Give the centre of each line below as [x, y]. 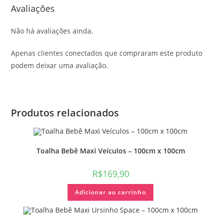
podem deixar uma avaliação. [60, 66]
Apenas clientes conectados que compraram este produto [107, 53]
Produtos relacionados [65, 113]
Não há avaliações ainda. [52, 31]
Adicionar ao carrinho [110, 192]
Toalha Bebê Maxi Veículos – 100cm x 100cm [110, 150]
